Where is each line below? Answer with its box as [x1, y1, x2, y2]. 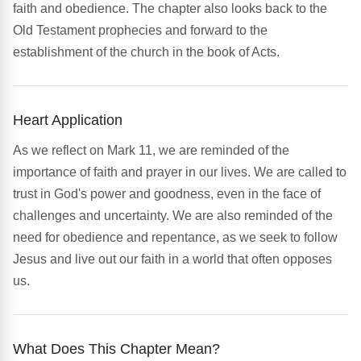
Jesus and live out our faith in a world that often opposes [13, 252, 332, 267]
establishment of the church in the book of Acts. [13, 45, 280, 60]
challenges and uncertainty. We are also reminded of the [13, 209, 333, 223]
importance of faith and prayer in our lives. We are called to [13, 165, 346, 180]
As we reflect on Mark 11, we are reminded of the [13, 143, 289, 158]
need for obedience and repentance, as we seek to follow [13, 230, 338, 245]
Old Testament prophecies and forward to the [13, 23, 268, 38]
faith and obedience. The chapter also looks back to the [13, 2, 327, 16]
